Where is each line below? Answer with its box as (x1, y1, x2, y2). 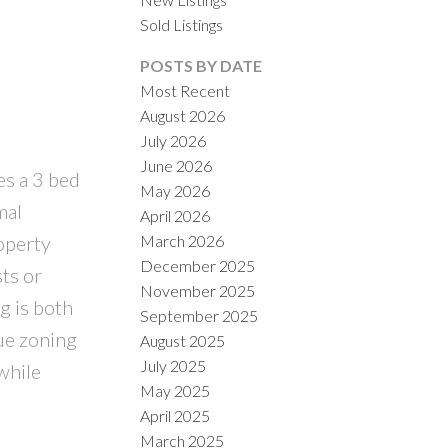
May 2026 (140, 180, 211, 200)
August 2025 (140, 330, 226, 350)
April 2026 (140, 205, 211, 225)
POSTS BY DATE (140, 55, 263, 75)
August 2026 (140, 105, 226, 125)
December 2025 (140, 255, 256, 275)
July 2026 (140, 130, 207, 150)
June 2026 (140, 155, 213, 175)
